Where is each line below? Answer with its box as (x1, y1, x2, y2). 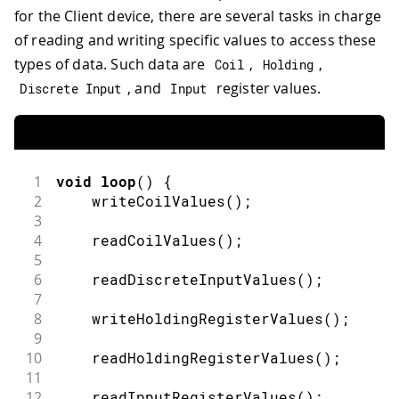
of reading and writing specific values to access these (14, 30, 377, 51)
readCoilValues (91, 231, 216, 250)
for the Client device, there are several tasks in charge (14, 6, 381, 27)
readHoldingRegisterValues (91, 348, 314, 368)
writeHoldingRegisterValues (91, 309, 323, 329)
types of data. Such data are (14, 54, 209, 75)
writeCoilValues (91, 191, 225, 211)
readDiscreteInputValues (91, 270, 297, 289)
